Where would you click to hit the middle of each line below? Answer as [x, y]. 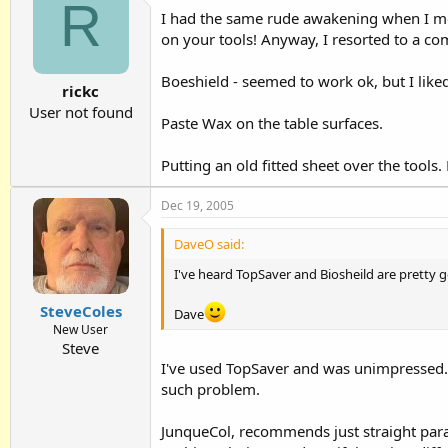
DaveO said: [209, 243]
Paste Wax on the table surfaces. [272, 122]
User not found [80, 112]
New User [80, 330]
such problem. [210, 389]
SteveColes [80, 311]
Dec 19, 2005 [197, 205]
